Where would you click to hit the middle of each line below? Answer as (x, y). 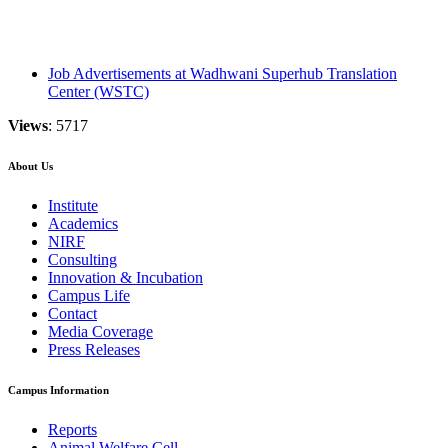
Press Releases (94, 350)
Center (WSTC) (98, 92)
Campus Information (58, 390)
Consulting (82, 260)
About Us (30, 166)
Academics (83, 224)
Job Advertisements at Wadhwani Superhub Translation (222, 74)
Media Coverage (100, 332)
